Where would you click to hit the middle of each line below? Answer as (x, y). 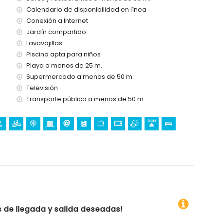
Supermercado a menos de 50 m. (80, 77)
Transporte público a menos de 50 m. (86, 99)
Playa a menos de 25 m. (64, 65)
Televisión (42, 88)
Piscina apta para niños (64, 54)
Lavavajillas (44, 43)
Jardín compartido (56, 32)
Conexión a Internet (57, 21)
